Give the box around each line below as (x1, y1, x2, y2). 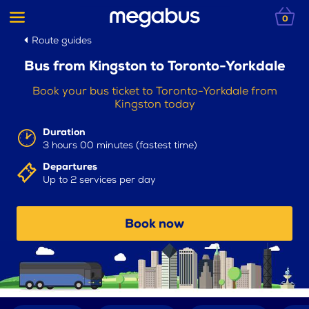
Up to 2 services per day (42, 174, 156, 186)
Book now (125, 216, 184, 231)
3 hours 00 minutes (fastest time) (42, 139, 197, 152)
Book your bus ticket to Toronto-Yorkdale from (32, 85, 277, 99)
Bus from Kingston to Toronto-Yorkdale (23, 58, 286, 75)
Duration (42, 126, 86, 139)
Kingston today (114, 98, 195, 112)
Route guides (32, 34, 92, 47)
